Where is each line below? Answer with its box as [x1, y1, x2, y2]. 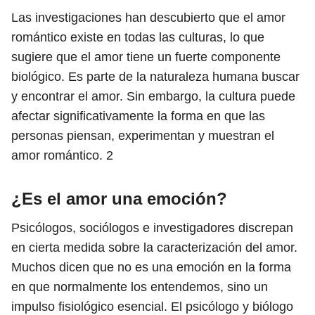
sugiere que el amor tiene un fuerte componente [11, 50, 281, 64]
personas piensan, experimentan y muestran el [11, 129, 274, 143]
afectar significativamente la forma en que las [11, 109, 265, 123]
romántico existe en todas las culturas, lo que [11, 30, 264, 44]
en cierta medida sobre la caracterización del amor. [11, 240, 297, 255]
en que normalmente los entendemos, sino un [11, 280, 268, 294]
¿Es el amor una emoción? [11, 189, 227, 208]
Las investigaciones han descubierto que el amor [11, 11, 285, 25]
